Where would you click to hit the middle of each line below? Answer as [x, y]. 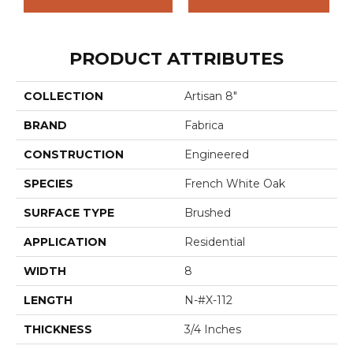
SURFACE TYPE [69, 213]
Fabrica [204, 126]
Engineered [217, 155]
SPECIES [48, 184]
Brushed [208, 213]
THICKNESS [58, 330]
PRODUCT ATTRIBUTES [176, 59]
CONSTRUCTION [74, 155]
